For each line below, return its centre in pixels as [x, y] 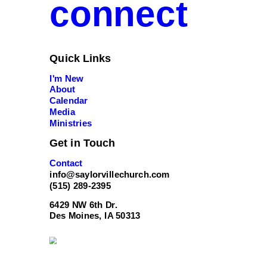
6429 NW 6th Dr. [83, 205]
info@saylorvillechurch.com [110, 174]
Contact [66, 163]
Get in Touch [83, 143]
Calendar [69, 100]
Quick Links [80, 58]
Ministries [71, 123]
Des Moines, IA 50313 [95, 215]
